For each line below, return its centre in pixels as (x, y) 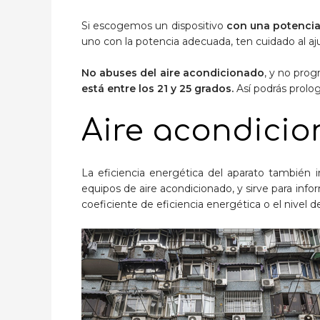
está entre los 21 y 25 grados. (157, 89)
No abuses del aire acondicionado (173, 73)
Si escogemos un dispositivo (152, 25)
